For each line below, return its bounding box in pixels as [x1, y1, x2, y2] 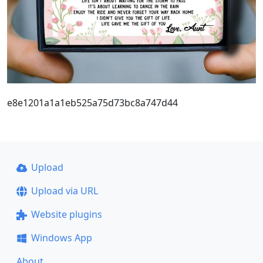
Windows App [31, 231, 92, 244]
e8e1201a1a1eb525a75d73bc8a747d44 [7, 96, 178, 109]
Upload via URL [31, 184, 98, 197]
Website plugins [31, 208, 102, 221]
